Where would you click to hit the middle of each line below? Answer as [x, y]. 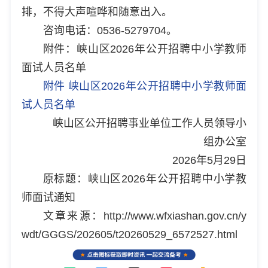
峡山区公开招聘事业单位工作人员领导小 [150, 123]
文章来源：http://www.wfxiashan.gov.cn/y [145, 216]
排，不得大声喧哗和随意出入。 [97, 12]
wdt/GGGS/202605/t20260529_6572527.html [129, 234]
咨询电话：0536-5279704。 [110, 30]
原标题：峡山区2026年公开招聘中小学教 [145, 179]
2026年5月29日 [210, 160]
